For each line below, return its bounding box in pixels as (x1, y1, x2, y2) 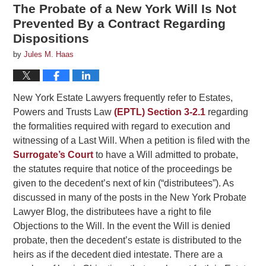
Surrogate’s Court (13, 150, 96, 160)
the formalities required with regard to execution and (13, 121, 231, 132)
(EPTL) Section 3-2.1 (114, 107, 206, 118)
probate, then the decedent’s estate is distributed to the (13, 235, 242, 246)
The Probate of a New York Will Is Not (13, 2, 237, 16)
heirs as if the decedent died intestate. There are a (13, 249, 223, 260)
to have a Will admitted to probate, (96, 150, 239, 160)
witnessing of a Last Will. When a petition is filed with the (13, 135, 251, 146)
